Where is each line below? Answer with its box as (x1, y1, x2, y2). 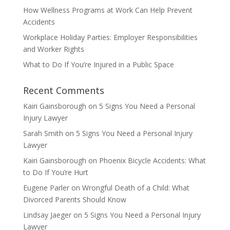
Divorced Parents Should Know (23, 194, 126, 204)
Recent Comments (23, 84, 104, 97)
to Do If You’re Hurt (23, 167, 88, 177)
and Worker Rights (23, 44, 84, 54)
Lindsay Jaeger (23, 209, 71, 220)
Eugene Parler (23, 182, 69, 193)
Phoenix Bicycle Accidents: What (99, 155, 206, 165)
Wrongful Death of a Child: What (82, 182, 189, 193)
